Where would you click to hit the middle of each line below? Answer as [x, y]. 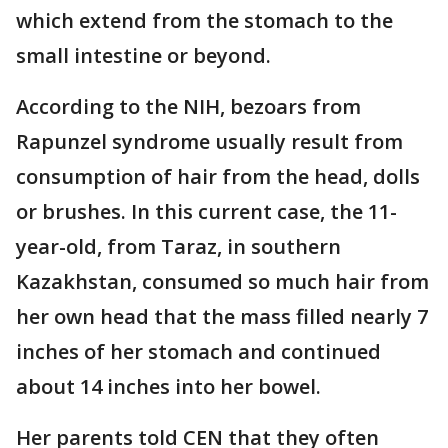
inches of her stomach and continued [198, 351]
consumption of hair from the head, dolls [218, 176]
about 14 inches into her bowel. [168, 386]
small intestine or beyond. [143, 55]
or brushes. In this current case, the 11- [206, 211]
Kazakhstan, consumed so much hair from [222, 281]
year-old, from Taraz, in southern [178, 246]
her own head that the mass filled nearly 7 [222, 316]
